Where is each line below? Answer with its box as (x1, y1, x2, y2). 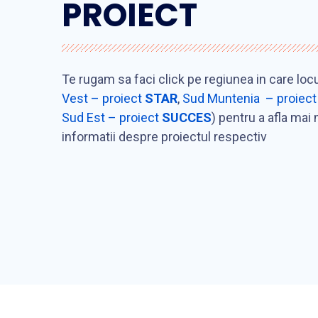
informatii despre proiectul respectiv (62, 129, 267, 145)
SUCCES (162, 110, 212, 126)
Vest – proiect (62, 91, 145, 106)
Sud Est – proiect (62, 110, 162, 126)
